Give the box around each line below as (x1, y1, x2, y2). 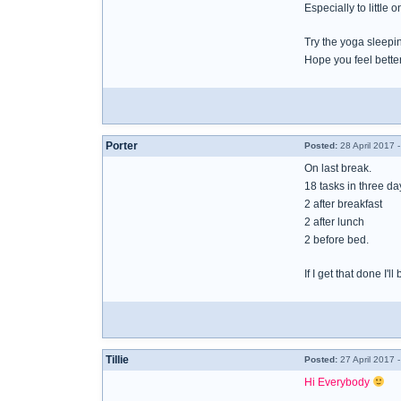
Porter (106, 140, 138, 152)
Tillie (106, 354, 129, 366)
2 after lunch (304, 216, 364, 228)
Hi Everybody (304, 376, 372, 388)
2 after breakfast (304, 198, 382, 210)
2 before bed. (304, 234, 369, 246)
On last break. (304, 162, 371, 175)
